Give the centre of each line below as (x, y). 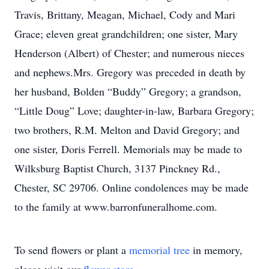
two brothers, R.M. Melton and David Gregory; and (127, 130)
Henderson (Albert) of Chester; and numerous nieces (129, 53)
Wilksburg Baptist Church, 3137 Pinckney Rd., (117, 168)
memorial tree (159, 250)
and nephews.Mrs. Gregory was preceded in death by (130, 72)
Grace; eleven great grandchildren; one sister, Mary (126, 34)
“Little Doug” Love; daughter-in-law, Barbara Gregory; (134, 110)
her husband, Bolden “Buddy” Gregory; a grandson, (128, 91)
